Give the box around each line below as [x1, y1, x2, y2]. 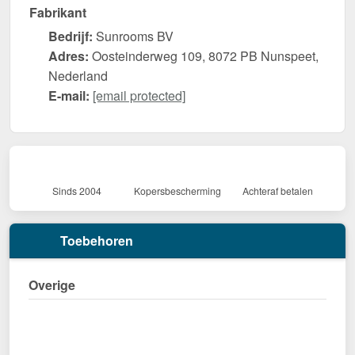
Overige [29, 276, 75, 295]
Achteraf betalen [242, 184, 314, 198]
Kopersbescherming [134, 184, 221, 198]
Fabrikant [29, 2, 86, 21]
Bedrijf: [48, 26, 93, 45]
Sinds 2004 [52, 184, 102, 198]
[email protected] [93, 86, 185, 105]
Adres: [48, 46, 89, 65]
